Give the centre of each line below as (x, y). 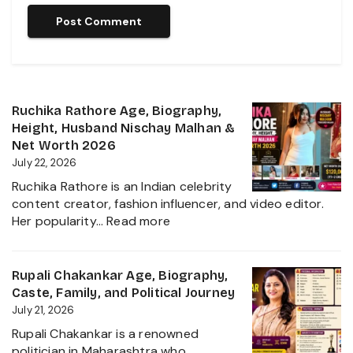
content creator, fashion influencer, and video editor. (168, 203)
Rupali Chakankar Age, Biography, (120, 275)
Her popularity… (59, 221)
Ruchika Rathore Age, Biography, (117, 110)
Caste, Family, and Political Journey (125, 292)
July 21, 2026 (43, 310)
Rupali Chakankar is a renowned (105, 333)
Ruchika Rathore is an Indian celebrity (122, 186)
